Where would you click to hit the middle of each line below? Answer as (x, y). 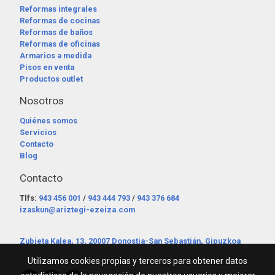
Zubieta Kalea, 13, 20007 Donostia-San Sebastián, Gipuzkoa (130, 241)
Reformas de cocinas (60, 20)
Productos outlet (51, 79)
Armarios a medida (56, 55)
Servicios (38, 133)
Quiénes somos (48, 121)
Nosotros (42, 101)
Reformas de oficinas (60, 44)
